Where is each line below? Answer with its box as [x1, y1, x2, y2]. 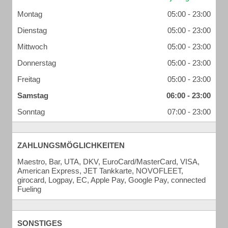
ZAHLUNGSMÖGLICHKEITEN [17, 141, 125, 150]
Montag [17, 10, 42, 18]
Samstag [17, 91, 48, 100]
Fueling [17, 185, 41, 193]
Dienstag [17, 26, 47, 35]
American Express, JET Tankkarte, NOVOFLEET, [17, 166, 183, 175]
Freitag [17, 75, 40, 83]
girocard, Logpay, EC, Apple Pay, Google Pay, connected [17, 176, 206, 184]
